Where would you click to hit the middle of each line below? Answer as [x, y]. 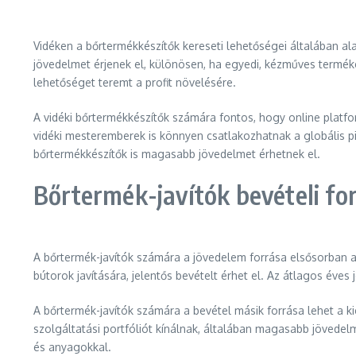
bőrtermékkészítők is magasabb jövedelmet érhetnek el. [177, 154]
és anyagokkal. [72, 347]
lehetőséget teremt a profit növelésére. [135, 82]
